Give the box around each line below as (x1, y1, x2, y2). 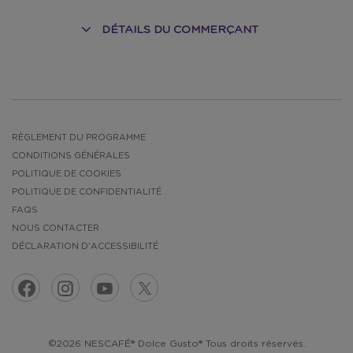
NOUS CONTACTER (12, 224, 99, 232)
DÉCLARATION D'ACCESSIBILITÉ (12, 242, 158, 251)
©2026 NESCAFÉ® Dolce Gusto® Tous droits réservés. (47, 339, 306, 348)
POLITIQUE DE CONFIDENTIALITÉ (12, 188, 162, 196)
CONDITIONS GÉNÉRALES (12, 151, 130, 160)
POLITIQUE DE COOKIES (12, 169, 121, 178)
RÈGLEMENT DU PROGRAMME (12, 133, 146, 142)
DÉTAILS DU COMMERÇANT (102, 24, 258, 35)
